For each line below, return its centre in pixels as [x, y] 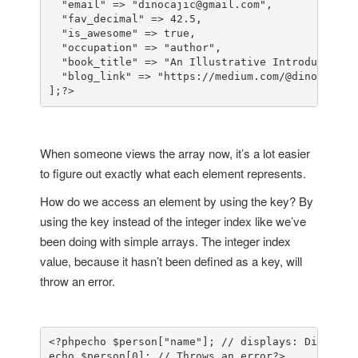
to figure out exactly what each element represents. [173, 173]
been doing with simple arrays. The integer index [165, 241]
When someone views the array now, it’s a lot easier [175, 153]
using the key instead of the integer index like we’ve [173, 221]
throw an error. [78, 280]
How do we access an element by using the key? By [177, 201]
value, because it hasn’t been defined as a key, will [171, 261]
